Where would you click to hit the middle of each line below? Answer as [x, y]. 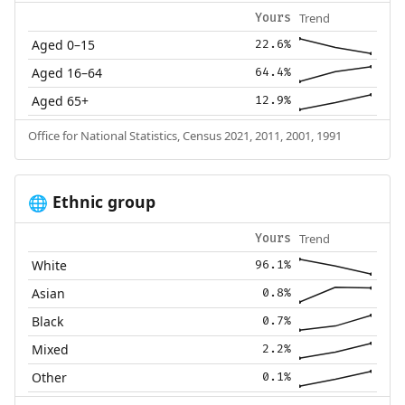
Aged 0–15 [64, 45]
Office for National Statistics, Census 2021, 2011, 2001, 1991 [184, 136]
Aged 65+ [61, 101]
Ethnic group [101, 202]
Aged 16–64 [67, 73]
